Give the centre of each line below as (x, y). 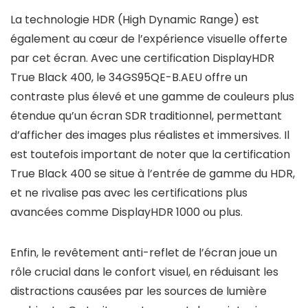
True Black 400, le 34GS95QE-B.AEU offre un (129, 77)
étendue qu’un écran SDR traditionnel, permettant (146, 116)
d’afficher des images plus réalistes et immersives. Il (150, 135)
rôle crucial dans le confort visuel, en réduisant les (144, 272)
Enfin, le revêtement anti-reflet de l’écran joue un (144, 253)
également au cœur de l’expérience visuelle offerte (149, 39)
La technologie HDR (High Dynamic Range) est (135, 20)
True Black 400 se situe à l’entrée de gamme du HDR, (153, 174)
